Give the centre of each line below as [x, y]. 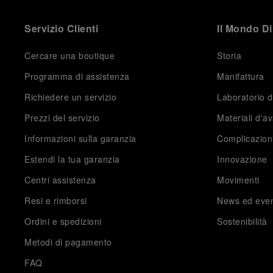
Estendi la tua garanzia [72, 159]
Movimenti [238, 180]
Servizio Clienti [61, 28]
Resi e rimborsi [56, 200]
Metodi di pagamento [68, 242]
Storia [229, 55]
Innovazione [242, 159]
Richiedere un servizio [70, 97]
